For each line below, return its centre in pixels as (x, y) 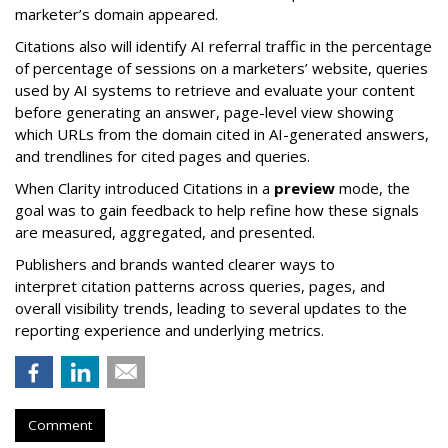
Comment (60, 425)
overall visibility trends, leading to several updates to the (211, 308)
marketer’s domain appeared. (120, 14)
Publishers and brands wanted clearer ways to (175, 264)
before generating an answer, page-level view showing (204, 112)
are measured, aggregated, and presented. (165, 232)
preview (304, 188)
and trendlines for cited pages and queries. (162, 156)
